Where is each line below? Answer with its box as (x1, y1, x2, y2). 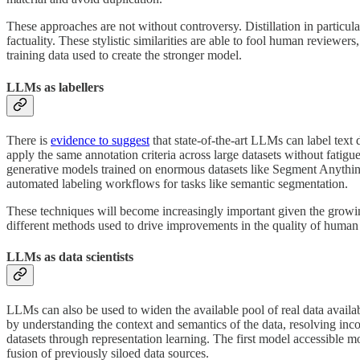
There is (6, 133, 51, 147)
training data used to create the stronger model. (6, 48, 242, 63)
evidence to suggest (51, 133, 149, 147)
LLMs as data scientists (6, 250, 133, 264)
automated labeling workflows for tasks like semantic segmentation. (6, 176, 351, 190)
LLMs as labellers (6, 80, 104, 94)
